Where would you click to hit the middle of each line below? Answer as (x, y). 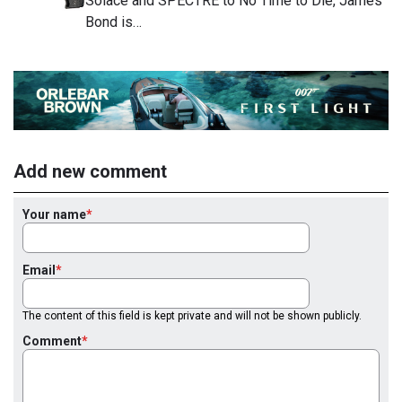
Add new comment (90, 171)
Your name (54, 214)
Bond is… (114, 22)
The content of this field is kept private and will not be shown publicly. (192, 315)
